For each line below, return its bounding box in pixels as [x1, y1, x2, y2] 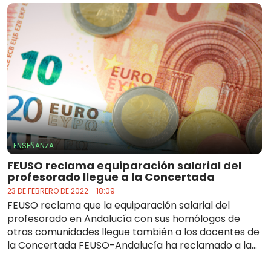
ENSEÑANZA [13, 140, 54, 151]
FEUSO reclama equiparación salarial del [7, 158, 241, 174]
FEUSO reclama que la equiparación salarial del [7, 198, 230, 213]
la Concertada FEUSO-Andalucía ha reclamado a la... [7, 238, 257, 253]
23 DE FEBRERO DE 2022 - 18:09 [7, 186, 115, 197]
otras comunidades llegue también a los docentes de [7, 225, 260, 240]
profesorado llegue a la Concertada [7, 169, 215, 185]
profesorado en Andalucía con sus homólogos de [7, 212, 240, 226]
